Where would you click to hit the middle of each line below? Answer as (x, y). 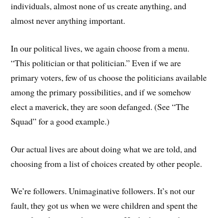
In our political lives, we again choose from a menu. (100, 48)
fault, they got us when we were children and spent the (104, 206)
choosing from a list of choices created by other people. (107, 163)
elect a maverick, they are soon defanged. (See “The (100, 106)
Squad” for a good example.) (60, 121)
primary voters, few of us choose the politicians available (109, 77)
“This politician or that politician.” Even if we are (96, 63)
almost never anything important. (68, 21)
